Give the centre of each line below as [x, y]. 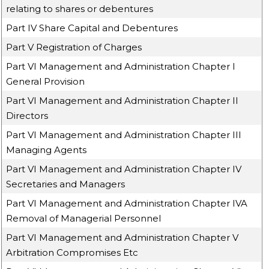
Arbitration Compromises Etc [72, 252]
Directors [27, 116]
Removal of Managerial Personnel [84, 218]
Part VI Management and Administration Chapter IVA [127, 203]
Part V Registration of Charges [74, 47]
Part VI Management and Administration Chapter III [124, 135]
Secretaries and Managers [66, 184]
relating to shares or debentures [80, 9]
